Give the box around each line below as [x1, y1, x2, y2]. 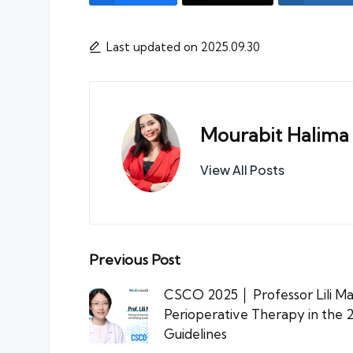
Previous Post [89, 250, 180, 269]
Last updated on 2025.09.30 [106, 39, 260, 54]
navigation [88, 280, 221, 316]
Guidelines [164, 325, 227, 342]
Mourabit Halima [200, 123, 349, 147]
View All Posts [200, 162, 284, 179]
